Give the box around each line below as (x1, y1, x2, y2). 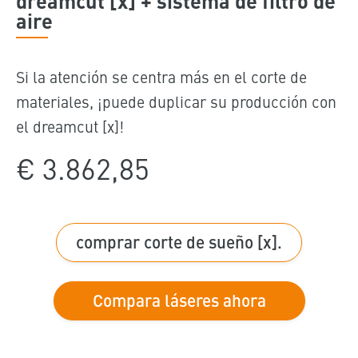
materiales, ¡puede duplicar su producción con (15, 90, 336, 113)
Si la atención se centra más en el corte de (15, 66, 307, 88)
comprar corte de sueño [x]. (76, 229, 282, 254)
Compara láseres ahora (92, 288, 266, 312)
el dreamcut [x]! (15, 115, 124, 137)
